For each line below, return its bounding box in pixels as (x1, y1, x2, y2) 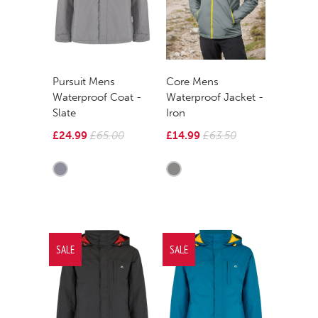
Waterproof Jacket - (166, 91, 263, 104)
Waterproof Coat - (53, 91, 141, 104)
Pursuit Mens (53, 75, 115, 88)
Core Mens (166, 75, 219, 88)
